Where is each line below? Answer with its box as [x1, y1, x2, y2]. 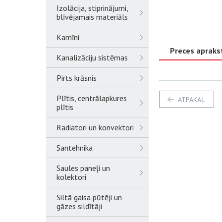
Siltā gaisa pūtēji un [56, 192, 122, 202]
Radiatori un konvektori [56, 122, 134, 132]
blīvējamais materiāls [56, 12, 128, 22]
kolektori [56, 172, 86, 182]
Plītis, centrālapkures [56, 93, 127, 103]
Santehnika [56, 143, 93, 153]
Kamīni [56, 32, 79, 42]
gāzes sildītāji [56, 201, 102, 211]
